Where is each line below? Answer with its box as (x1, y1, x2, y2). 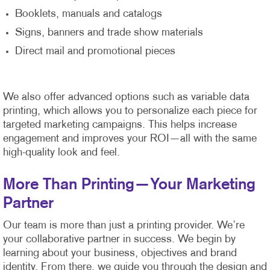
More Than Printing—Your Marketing (3, 177, 256, 192)
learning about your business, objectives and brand (3, 248, 237, 259)
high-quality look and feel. (3, 147, 120, 158)
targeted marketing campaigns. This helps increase (3, 119, 237, 130)
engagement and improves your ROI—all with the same (3, 133, 257, 144)
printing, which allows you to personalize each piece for (3, 105, 257, 116)
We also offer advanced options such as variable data (3, 92, 250, 102)
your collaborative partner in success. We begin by (3, 234, 236, 245)
